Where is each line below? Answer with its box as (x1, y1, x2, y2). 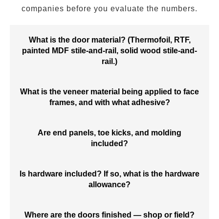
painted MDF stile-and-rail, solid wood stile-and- (22, 46, 197, 55)
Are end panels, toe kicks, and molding (38, 129, 181, 137)
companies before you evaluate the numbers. (22, 4, 197, 13)
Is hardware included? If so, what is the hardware (20, 170, 199, 178)
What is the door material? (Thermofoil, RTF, (28, 36, 191, 44)
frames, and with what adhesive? (49, 98, 170, 107)
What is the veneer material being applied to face (20, 88, 199, 96)
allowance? (88, 180, 131, 189)
